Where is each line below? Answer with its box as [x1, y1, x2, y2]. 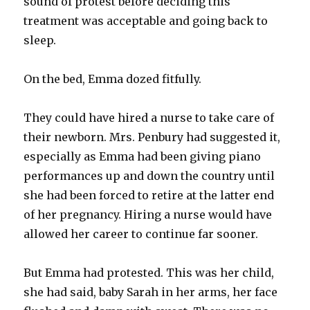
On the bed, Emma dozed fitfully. [24, 71, 202, 86]
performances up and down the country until [24, 168, 275, 183]
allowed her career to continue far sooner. [24, 226, 259, 241]
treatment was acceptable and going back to [24, 13, 268, 28]
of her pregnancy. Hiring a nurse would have [24, 207, 273, 221]
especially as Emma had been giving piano [24, 149, 262, 163]
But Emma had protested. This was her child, [24, 265, 275, 280]
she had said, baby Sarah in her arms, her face [24, 284, 278, 299]
